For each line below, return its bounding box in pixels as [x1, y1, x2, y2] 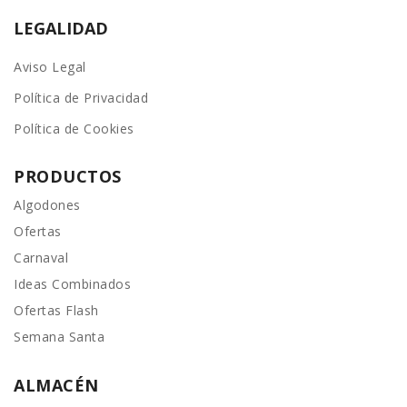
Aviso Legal [14, 58, 86, 76]
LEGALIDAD [14, 17, 108, 40]
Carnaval [14, 249, 68, 267]
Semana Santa [14, 328, 104, 346]
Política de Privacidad [14, 89, 148, 107]
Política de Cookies [14, 120, 134, 138]
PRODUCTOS [14, 165, 122, 188]
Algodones [14, 196, 81, 214]
